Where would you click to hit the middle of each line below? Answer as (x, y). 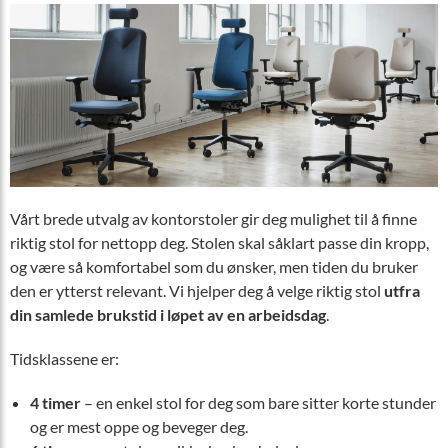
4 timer (55, 403)
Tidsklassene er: (64, 359)
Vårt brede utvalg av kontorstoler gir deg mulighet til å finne (213, 219)
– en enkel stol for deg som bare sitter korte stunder (258, 403)
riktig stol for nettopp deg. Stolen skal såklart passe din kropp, (219, 243)
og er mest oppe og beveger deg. (139, 427)
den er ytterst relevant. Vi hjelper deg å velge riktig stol (197, 291)
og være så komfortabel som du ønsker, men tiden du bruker (214, 267)
